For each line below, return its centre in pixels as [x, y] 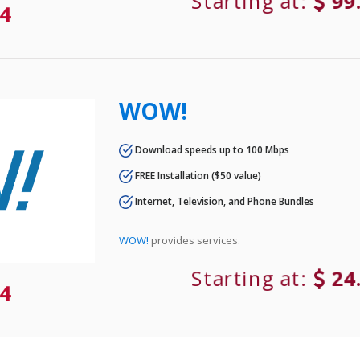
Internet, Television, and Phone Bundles [224, 202]
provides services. [195, 241]
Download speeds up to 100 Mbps [211, 149]
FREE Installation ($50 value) [197, 175]
